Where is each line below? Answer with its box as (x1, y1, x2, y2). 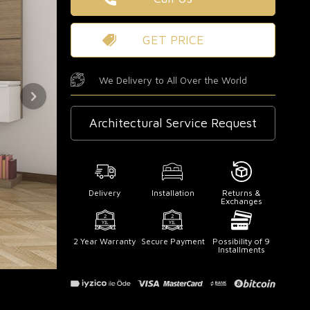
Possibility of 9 (212, 236, 271, 246)
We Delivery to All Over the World (99, 74, 247, 86)
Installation (151, 188, 194, 198)
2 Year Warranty (73, 236, 136, 246)
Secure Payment (140, 236, 205, 246)
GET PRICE (142, 33, 204, 47)
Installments (217, 244, 265, 255)
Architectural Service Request (89, 116, 257, 130)
